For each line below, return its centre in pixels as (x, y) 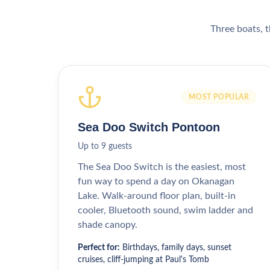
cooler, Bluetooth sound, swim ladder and (165, 210)
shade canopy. (108, 225)
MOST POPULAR (219, 97)
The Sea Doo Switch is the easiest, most (162, 167)
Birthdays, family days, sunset (177, 248)
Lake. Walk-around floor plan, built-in (157, 196)
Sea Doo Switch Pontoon (149, 127)
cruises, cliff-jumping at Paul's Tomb (143, 260)
